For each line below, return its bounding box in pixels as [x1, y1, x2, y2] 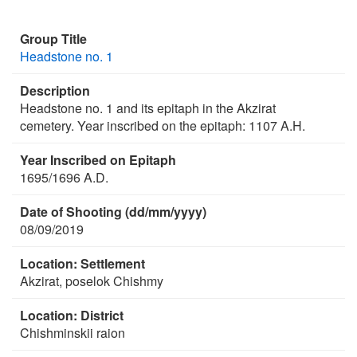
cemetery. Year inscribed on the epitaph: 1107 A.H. [19, 116, 305, 135]
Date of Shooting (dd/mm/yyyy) [19, 202, 206, 221]
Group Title [19, 29, 87, 48]
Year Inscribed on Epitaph [19, 151, 176, 169]
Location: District [19, 306, 124, 324]
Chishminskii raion [19, 324, 125, 342]
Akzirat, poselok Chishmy [19, 272, 163, 290]
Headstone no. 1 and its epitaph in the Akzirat [19, 99, 276, 117]
